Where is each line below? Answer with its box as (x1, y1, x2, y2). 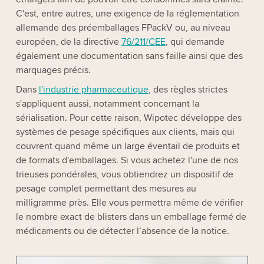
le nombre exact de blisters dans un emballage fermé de (15, 210, 246, 223)
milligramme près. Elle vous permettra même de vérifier (15, 196, 243, 209)
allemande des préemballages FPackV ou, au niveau (15, 21, 230, 34)
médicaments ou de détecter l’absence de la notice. (15, 225, 229, 237)
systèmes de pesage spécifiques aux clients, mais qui (15, 126, 235, 138)
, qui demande (165, 35, 225, 48)
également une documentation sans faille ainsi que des (15, 49, 243, 62)
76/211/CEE (121, 35, 166, 48)
